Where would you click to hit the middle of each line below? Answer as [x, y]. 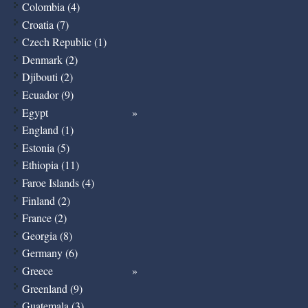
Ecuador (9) [47, 95]
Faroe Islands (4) [58, 182]
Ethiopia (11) [50, 165]
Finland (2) [46, 200]
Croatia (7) [45, 24]
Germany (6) [49, 253]
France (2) [44, 218]
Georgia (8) [47, 235]
